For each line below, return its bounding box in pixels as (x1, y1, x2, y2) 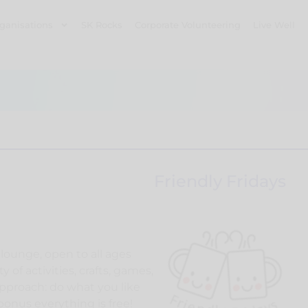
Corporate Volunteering (135, 19, 241, 31)
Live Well (253, 19, 296, 31)
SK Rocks (81, 19, 123, 31)
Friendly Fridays (154, 170, 286, 191)
